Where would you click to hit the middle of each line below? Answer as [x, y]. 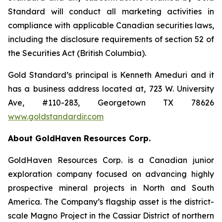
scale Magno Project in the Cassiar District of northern [111, 216]
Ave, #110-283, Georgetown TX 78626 [111, 103]
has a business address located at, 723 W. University [111, 89]
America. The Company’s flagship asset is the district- [111, 202]
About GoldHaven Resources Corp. [79, 138]
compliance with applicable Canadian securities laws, [111, 25]
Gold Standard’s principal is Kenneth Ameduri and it [111, 75]
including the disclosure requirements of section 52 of [111, 39]
